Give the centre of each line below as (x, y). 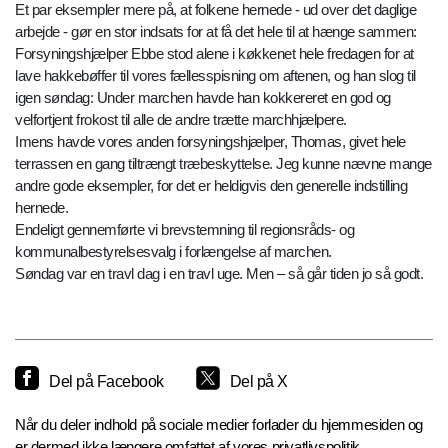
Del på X (258, 382)
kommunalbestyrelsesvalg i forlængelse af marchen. (173, 252)
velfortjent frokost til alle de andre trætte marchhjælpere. (181, 120)
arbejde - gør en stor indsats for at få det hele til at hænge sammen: (216, 32)
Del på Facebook (106, 382)
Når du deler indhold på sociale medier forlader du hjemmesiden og (219, 425)
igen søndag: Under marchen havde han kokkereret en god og (203, 98)
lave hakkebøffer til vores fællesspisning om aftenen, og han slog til (215, 76)
